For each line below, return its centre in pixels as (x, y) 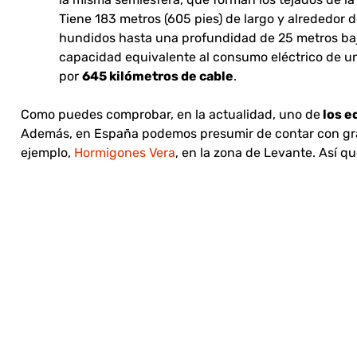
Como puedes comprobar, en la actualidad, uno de (171, 115)
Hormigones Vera (123, 153)
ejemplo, (46, 153)
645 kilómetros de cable (158, 76)
